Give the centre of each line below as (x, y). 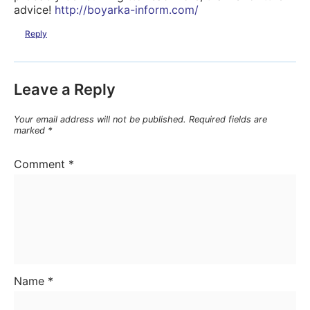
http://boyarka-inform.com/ (127, 10)
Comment (41, 164)
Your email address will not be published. (100, 120)
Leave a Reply (65, 90)
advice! (34, 10)
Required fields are (228, 120)
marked (31, 131)
